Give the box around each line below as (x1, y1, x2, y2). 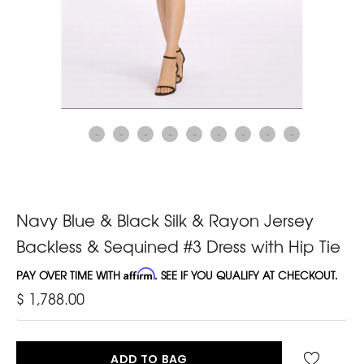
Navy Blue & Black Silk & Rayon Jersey (16, 207, 314, 232)
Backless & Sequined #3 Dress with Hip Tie (16, 233, 340, 258)
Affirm (123, 266, 154, 280)
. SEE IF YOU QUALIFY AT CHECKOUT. (154, 266, 338, 283)
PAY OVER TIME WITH (16, 266, 123, 283)
